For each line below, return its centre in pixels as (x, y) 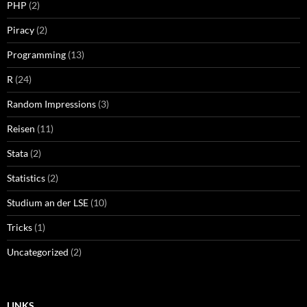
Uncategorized (38, 251)
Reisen (21, 128)
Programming (36, 54)
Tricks (20, 227)
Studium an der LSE (48, 202)
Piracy (21, 29)
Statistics (26, 177)
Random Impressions (51, 103)
